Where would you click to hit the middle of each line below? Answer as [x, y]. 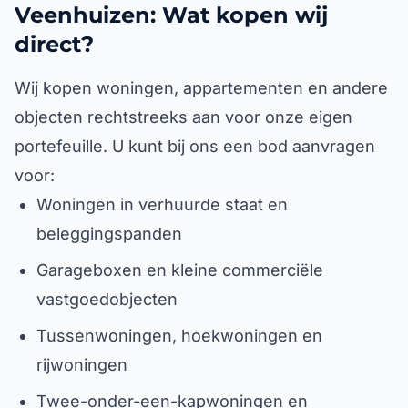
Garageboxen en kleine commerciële [180, 270]
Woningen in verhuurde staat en [162, 204]
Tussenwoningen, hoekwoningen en [179, 336]
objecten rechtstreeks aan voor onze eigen [184, 117]
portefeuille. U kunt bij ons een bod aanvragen [195, 146]
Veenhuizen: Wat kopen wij [171, 15]
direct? [54, 44]
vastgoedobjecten [107, 299]
